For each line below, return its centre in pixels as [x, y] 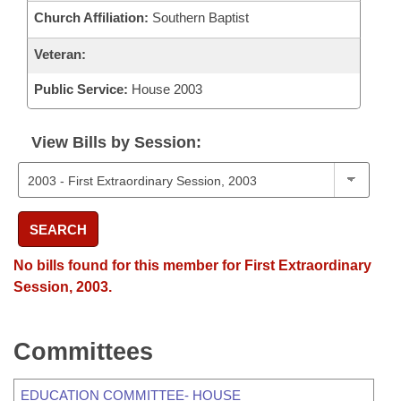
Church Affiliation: [91, 17]
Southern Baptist [199, 17]
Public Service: [81, 89]
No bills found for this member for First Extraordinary [192, 265]
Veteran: [60, 54]
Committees [83, 352]
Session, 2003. [63, 287]
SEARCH [58, 229]
